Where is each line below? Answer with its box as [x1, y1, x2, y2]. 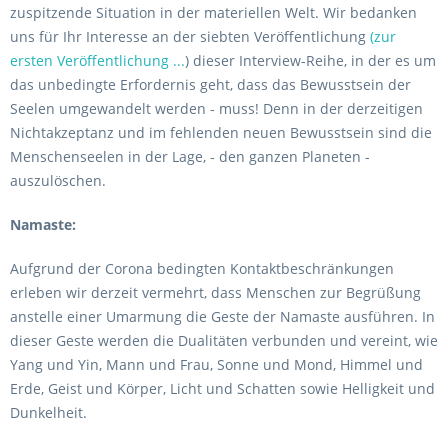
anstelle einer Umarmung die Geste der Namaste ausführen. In [10, 307, 435, 326]
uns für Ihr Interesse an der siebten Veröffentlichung [10, 27, 370, 46]
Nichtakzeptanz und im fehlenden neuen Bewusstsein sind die [10, 123, 432, 142]
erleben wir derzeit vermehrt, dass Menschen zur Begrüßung [10, 283, 421, 302]
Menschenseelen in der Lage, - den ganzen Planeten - [10, 147, 370, 166]
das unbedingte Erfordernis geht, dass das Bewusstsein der [10, 75, 411, 94]
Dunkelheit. [10, 403, 87, 422]
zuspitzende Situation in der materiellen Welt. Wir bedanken [10, 3, 417, 22]
